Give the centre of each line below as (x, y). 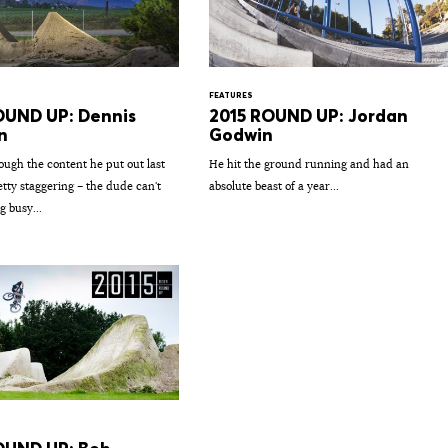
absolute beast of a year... (273, 185)
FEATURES (230, 94)
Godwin (240, 134)
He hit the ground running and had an (308, 163)
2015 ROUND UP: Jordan (308, 115)
